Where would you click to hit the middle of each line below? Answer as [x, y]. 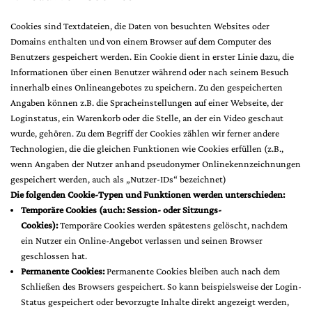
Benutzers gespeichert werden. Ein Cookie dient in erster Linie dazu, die [152, 56]
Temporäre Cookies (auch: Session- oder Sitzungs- [121, 210]
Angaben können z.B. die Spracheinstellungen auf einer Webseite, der [147, 102]
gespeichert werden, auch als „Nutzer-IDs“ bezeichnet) [118, 179]
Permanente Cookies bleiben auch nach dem [192, 271]
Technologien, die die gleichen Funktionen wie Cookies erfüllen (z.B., [147, 148]
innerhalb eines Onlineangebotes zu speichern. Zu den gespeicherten [147, 87]
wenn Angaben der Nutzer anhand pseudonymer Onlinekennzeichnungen [156, 164]
